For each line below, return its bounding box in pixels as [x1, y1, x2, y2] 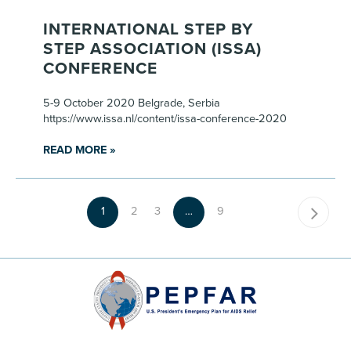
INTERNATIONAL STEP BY [43, 20, 254, 39]
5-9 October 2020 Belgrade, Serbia [43, 96, 220, 110]
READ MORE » [43, 143, 116, 157]
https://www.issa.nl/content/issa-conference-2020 [43, 112, 287, 125]
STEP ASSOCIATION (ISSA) [43, 39, 262, 59]
